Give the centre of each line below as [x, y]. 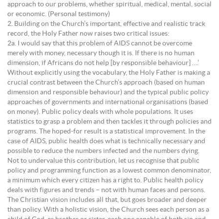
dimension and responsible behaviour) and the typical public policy [108, 92]
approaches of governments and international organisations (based [108, 102]
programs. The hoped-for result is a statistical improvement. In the [106, 131]
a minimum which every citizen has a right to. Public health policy [105, 180]
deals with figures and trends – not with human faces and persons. [106, 190]
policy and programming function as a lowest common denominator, [109, 170]
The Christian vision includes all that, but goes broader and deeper [107, 200]
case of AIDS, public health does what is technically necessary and [106, 141]
